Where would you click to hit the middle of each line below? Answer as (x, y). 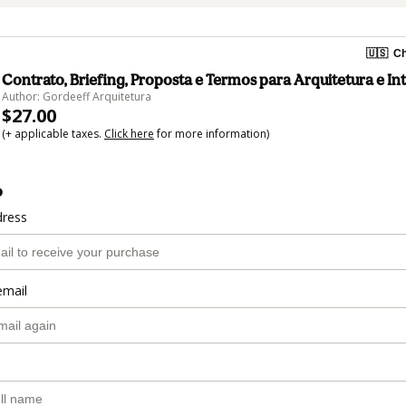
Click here (129, 134)
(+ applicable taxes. (53, 134)
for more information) (212, 134)
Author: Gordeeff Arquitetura (77, 97)
